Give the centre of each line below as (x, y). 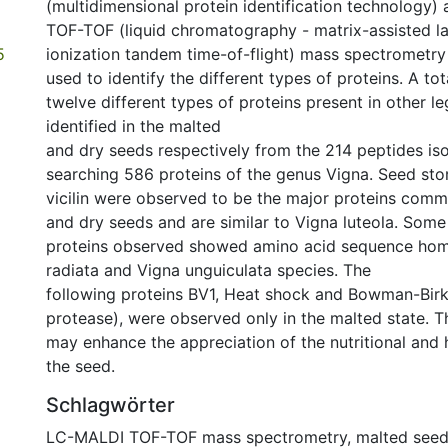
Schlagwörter (110, 405)
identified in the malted (133, 126)
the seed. (80, 366)
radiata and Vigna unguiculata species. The (208, 270)
